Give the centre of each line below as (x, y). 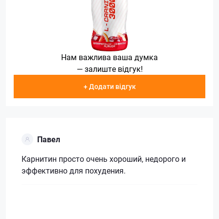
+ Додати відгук (109, 87)
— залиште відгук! (109, 69)
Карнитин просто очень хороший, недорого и (104, 158)
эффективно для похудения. (74, 170)
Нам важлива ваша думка (109, 57)
